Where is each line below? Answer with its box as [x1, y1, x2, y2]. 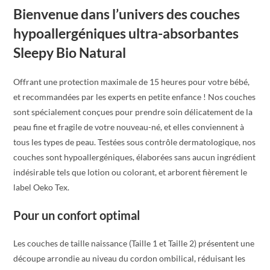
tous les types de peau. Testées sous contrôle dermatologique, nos [13, 136, 256, 147]
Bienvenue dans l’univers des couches [13, 5, 240, 22]
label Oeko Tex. [13, 181, 70, 192]
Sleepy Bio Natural [13, 43, 127, 61]
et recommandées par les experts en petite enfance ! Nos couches [13, 91, 256, 102]
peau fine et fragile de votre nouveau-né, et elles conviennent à [13, 121, 245, 132]
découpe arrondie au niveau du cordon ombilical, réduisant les [13, 253, 246, 263]
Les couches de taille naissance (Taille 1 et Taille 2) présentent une [13, 237, 255, 248]
